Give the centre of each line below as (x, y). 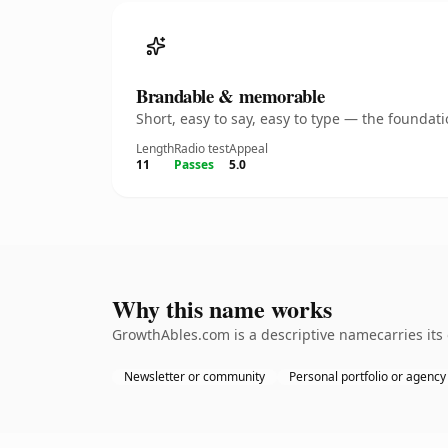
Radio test (201, 148)
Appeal (248, 148)
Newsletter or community (194, 376)
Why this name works (222, 308)
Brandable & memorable (230, 95)
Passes (194, 164)
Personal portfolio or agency (367, 376)
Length (155, 148)
